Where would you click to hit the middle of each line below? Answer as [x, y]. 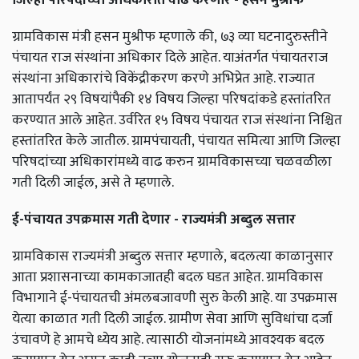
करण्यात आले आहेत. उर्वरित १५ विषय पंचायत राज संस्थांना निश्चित [177, 120]
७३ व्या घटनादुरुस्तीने [274, 37]
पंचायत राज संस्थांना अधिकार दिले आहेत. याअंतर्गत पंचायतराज [170, 58]
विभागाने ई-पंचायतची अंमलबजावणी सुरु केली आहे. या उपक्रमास [175, 298]
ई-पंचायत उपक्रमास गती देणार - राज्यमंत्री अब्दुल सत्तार [154, 220]
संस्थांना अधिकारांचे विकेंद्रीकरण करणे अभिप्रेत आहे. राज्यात [163, 79]
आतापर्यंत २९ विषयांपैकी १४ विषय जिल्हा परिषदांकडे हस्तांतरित [171, 99]
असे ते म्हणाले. [137, 183]
